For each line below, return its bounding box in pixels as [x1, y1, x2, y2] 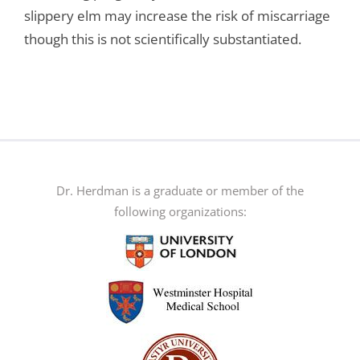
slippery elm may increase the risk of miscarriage [23, 6, 330, 26]
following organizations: [113, 203, 247, 220]
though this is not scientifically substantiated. [23, 30, 301, 49]
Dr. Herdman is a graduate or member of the [56, 182, 304, 199]
